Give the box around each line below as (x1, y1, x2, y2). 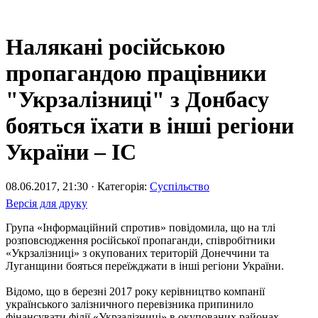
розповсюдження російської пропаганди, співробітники (6, 234, 275, 246)
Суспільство (150, 180, 209, 192)
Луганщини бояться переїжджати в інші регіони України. (6, 259, 284, 272)
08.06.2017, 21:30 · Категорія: (6, 180, 150, 192)
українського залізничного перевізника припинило (6, 297, 253, 310)
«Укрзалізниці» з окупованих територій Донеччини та (6, 246, 269, 259)
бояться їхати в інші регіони (6, 112, 294, 138)
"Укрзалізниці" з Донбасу (6, 86, 269, 112)
